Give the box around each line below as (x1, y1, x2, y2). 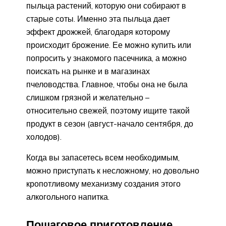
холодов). (26, 132, 62, 142)
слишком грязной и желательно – (26, 92, 149, 103)
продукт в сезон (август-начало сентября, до (26, 119, 193, 129)
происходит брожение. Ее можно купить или (26, 40, 191, 50)
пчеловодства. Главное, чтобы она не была (26, 79, 188, 90)
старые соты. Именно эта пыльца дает (26, 14, 170, 24)
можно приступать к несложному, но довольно (26, 165, 199, 176)
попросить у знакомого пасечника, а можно (26, 53, 187, 64)
